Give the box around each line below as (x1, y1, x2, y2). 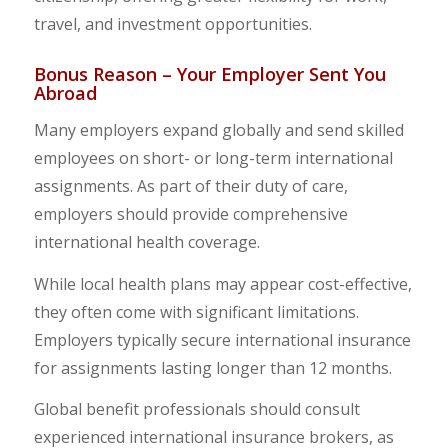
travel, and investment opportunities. (33, 12, 312, 35)
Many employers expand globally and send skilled (33, 119, 404, 142)
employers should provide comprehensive (33, 203, 348, 226)
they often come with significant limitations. (33, 300, 359, 323)
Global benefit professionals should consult (33, 398, 360, 421)
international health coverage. (33, 231, 260, 254)
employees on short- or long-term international (33, 147, 393, 170)
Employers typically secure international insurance (33, 328, 411, 351)
